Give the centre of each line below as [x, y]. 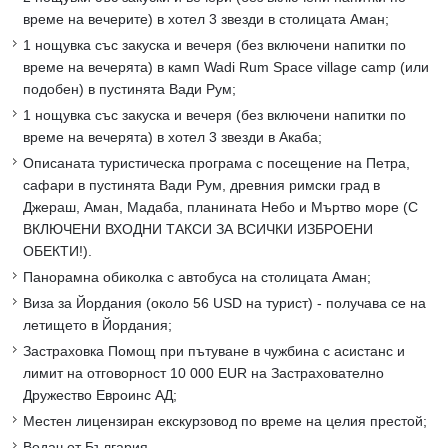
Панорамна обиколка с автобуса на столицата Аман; [197, 277]
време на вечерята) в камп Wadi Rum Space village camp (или [226, 67]
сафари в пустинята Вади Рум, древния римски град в [201, 185]
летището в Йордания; [97, 325]
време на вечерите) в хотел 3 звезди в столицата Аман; [206, 19]
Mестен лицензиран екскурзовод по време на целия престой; [225, 421]
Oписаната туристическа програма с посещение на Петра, [216, 163]
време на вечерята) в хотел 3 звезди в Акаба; [172, 137]
